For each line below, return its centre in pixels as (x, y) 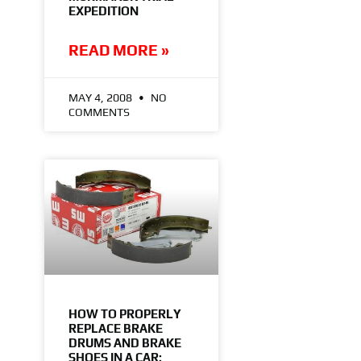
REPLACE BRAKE (115, 328)
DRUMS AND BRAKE (124, 342)
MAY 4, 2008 (101, 97)
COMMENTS (99, 112)
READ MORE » (118, 50)
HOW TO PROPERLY (124, 313)
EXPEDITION (103, 10)
